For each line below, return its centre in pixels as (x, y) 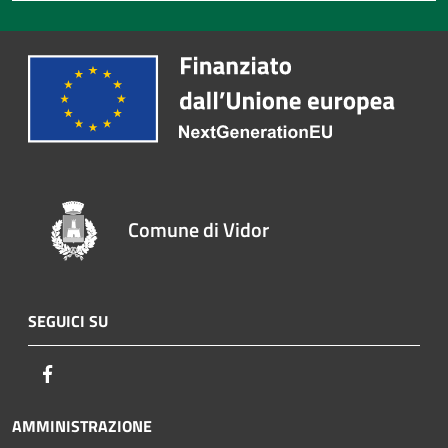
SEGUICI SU (68, 320)
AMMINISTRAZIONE (82, 425)
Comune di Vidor (199, 229)
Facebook (90, 372)
